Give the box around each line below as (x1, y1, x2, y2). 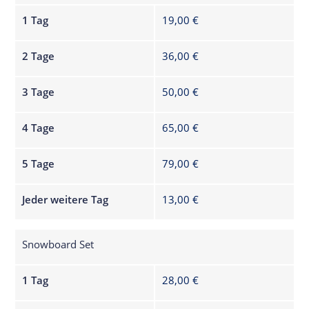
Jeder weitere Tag (22, 192, 109, 206)
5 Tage (22, 156, 55, 170)
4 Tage (22, 120, 55, 134)
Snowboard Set (22, 237, 94, 251)
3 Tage (22, 84, 55, 99)
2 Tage (22, 48, 55, 63)
